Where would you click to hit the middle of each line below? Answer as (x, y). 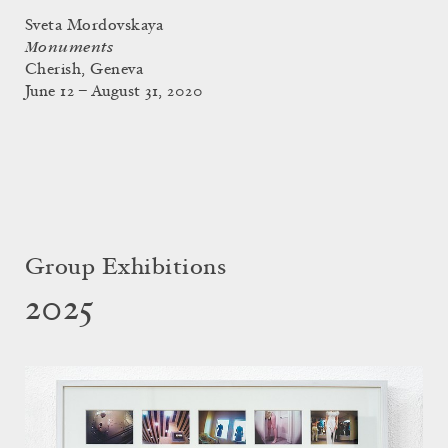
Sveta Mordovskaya (94, 26)
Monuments (69, 48)
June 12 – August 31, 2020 (114, 92)
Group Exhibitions (126, 269)
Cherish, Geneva (84, 70)
